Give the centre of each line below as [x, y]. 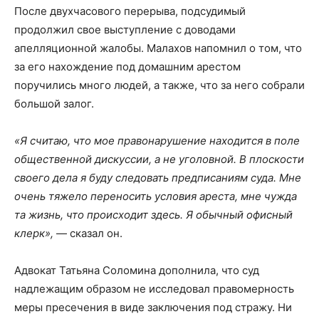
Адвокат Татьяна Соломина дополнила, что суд [137, 271]
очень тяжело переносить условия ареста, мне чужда [156, 197]
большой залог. [54, 104]
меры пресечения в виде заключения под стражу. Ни [153, 308]
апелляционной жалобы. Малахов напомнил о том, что [158, 48]
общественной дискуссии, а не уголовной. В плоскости [159, 159]
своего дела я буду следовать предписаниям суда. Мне [158, 178]
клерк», [34, 234]
